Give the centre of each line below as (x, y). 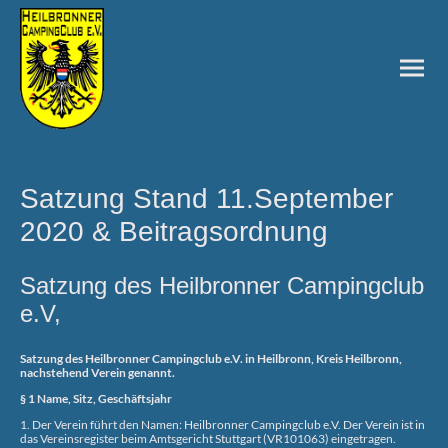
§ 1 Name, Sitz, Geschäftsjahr (97, 398)
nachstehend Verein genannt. (98, 372)
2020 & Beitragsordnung (174, 231)
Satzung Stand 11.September (206, 198)
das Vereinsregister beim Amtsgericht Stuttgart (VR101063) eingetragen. (209, 438)
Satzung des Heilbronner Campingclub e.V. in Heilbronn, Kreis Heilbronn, (211, 358)
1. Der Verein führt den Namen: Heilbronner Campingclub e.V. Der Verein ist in (222, 424)
